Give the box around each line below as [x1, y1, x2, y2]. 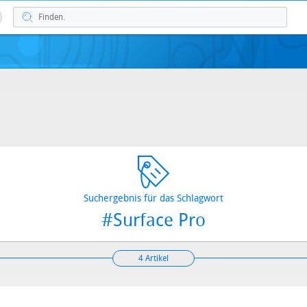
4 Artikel [138, 254, 169, 263]
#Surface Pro [101, 210, 206, 231]
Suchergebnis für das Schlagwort [84, 193, 223, 204]
